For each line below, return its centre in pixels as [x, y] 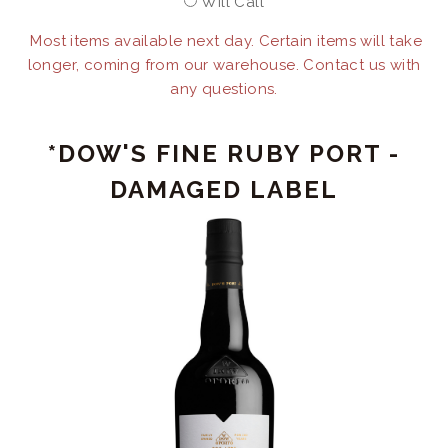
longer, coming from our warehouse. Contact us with [224, 65]
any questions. [224, 89]
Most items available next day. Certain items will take [224, 41]
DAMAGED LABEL [224, 189]
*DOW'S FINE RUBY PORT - [224, 153]
